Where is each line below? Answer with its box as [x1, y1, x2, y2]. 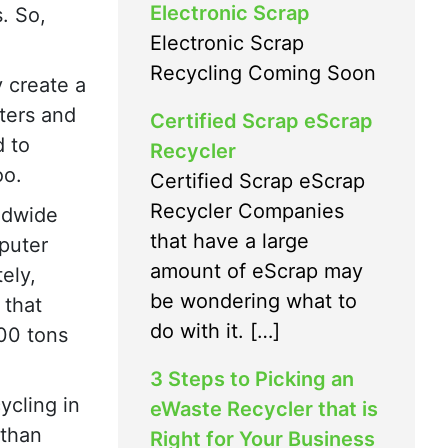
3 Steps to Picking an [150, 366, 354, 391]
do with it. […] [150, 318, 280, 343]
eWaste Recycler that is [150, 396, 378, 421]
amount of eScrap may [150, 258, 363, 283]
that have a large [150, 228, 309, 253]
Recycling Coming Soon [150, 60, 376, 85]
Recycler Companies [150, 198, 344, 223]
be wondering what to [150, 288, 357, 313]
